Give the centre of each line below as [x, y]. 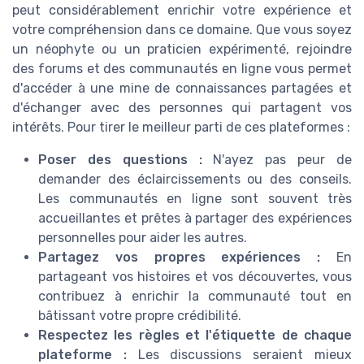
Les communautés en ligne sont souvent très [195, 198]
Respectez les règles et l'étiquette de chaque [195, 335]
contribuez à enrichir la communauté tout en [195, 296]
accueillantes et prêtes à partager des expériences [195, 218]
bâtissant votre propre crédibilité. [140, 315]
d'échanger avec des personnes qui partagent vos [182, 107]
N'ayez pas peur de [277, 159]
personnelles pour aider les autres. [143, 237]
